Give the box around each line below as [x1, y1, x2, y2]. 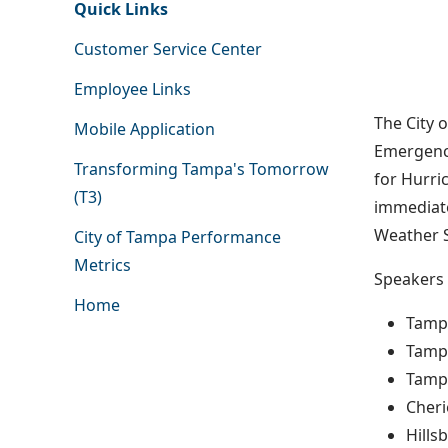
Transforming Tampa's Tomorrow [73, 158, 329, 181]
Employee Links [73, 78, 191, 101]
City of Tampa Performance [73, 226, 281, 249]
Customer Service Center [73, 38, 262, 61]
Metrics [73, 254, 131, 277]
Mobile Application [73, 118, 215, 141]
